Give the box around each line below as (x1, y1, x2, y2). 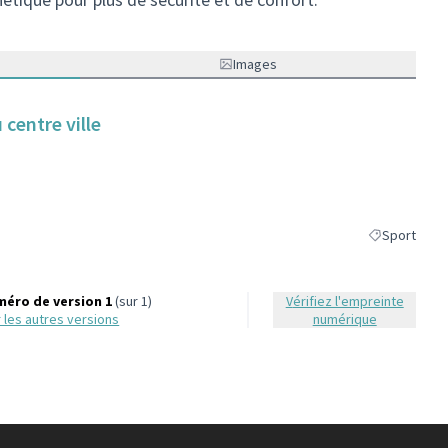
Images (233, 55, 277, 73)
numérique (312, 310, 377, 328)
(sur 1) (112, 292, 153, 310)
